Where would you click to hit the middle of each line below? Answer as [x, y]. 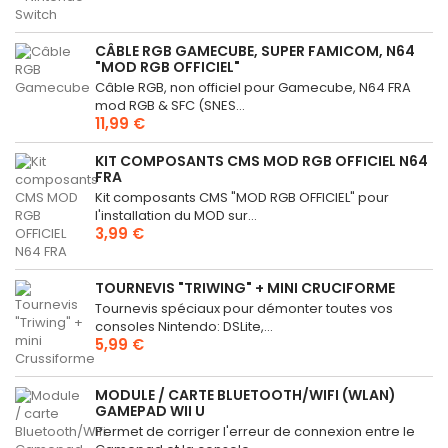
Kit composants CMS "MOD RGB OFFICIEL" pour [242, 197]
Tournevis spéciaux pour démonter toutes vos [244, 308]
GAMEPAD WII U [150, 410]
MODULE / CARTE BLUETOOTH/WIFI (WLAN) [245, 394]
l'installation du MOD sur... [176, 215]
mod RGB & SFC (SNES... [170, 105]
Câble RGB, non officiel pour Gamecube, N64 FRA [253, 87]
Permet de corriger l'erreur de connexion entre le [255, 431]
